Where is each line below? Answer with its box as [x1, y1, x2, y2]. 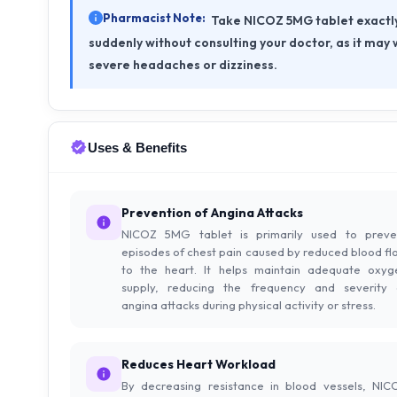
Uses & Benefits [88, 139, 187, 155]
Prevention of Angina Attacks [121, 205, 303, 221]
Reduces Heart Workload [121, 356, 276, 372]
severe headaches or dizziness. [89, 57, 277, 73]
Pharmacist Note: [103, 11, 206, 25]
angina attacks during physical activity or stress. [121, 298, 376, 312]
